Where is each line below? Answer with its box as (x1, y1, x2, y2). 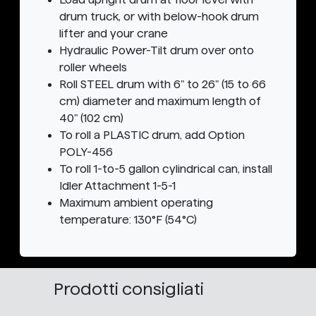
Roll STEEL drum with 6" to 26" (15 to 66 (59, 78, 266, 91)
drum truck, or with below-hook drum (59, 11, 259, 23)
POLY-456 (59, 146, 113, 159)
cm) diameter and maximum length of (59, 95, 261, 108)
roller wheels (59, 61, 127, 74)
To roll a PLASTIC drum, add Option (59, 129, 245, 142)
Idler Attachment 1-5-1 (59, 180, 176, 193)
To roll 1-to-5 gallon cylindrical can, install (59, 163, 272, 176)
